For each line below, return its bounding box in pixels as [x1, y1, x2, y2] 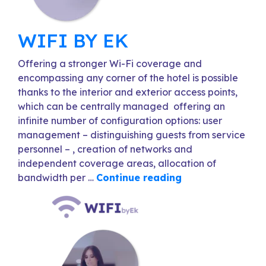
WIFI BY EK [18, 28, 128, 52]
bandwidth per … [18, 172, 96, 183]
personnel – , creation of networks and [18, 143, 192, 155]
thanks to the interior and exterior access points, [18, 86, 237, 98]
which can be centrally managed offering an [18, 100, 225, 112]
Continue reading [96, 172, 182, 183]
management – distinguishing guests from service [18, 129, 245, 141]
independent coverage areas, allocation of [18, 157, 216, 169]
